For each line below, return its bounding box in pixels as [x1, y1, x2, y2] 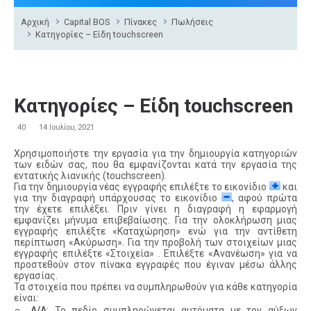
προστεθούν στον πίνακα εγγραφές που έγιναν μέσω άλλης [14, 259, 297, 271]
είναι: [14, 292, 38, 304]
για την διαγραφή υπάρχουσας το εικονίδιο [14, 192, 221, 204]
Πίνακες [124, 16, 158, 27]
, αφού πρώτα [232, 192, 297, 204]
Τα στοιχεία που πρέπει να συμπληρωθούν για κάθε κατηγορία [14, 281, 297, 293]
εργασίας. [14, 270, 58, 282]
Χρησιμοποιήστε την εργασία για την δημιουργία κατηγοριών [14, 148, 297, 160]
